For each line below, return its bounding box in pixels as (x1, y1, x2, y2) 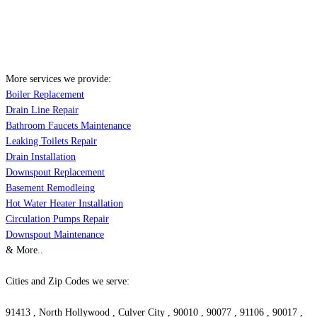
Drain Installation (6, 151, 76, 163)
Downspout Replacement (6, 167, 105, 178)
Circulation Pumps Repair (6, 214, 109, 225)
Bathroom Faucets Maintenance (6, 120, 131, 132)
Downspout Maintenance (6, 229, 104, 241)
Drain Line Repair (6, 105, 79, 116)
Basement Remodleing (6, 183, 95, 194)
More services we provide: (6, 74, 111, 85)
